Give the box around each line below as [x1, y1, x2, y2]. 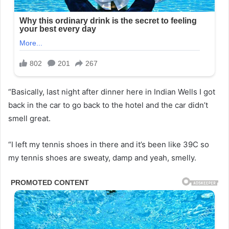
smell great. [8, 113, 51, 124]
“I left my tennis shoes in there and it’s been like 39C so [8, 140, 209, 150]
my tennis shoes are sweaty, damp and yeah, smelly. [8, 153, 196, 163]
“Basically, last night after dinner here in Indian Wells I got [8, 87, 215, 97]
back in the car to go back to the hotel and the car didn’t [8, 100, 208, 110]
